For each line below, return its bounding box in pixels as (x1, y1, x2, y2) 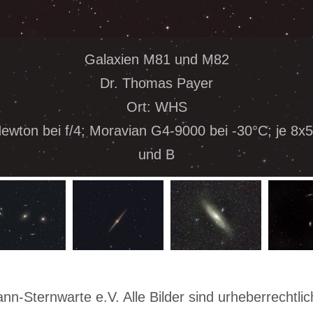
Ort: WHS (126, 99, 187, 115)
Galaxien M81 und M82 (84, 51, 229, 67)
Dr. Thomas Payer (100, 75, 213, 91)
